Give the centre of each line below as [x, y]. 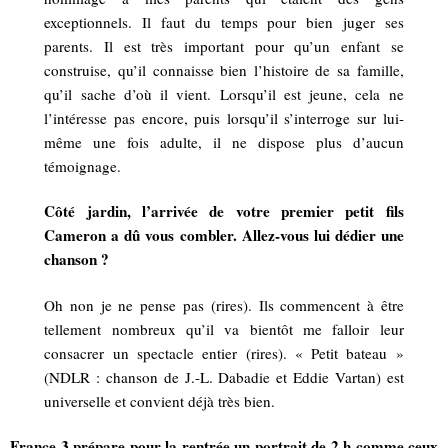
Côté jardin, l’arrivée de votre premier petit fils [224, 211]
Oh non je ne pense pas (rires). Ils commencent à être [224, 304]
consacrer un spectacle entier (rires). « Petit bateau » [224, 352]
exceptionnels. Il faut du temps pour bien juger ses [224, 21]
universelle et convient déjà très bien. [160, 400]
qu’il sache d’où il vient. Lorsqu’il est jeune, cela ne [224, 93]
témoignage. [83, 165]
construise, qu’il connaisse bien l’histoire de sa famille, [224, 69]
